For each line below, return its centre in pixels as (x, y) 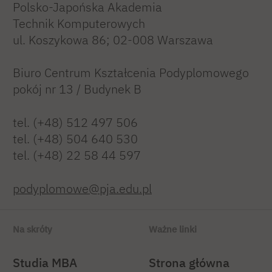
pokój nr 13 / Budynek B (77, 89)
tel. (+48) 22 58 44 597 (77, 155)
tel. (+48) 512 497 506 (75, 123)
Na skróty (32, 229)
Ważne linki (173, 229)
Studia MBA (45, 263)
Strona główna (189, 263)
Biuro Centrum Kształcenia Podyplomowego (131, 73)
